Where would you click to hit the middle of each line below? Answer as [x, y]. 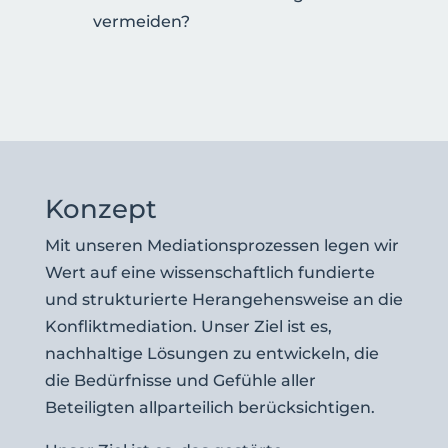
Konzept [100, 209]
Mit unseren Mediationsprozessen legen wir [221, 245]
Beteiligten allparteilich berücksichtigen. [209, 407]
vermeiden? [141, 21]
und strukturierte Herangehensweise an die [223, 299]
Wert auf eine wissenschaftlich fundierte [209, 272]
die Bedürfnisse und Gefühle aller [180, 380]
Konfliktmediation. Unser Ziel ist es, [188, 326]
